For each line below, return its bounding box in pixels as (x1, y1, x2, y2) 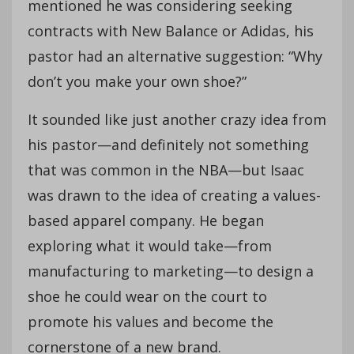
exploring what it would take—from (28, 235, 272, 255)
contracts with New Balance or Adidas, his (28, 21, 314, 40)
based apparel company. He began (28, 210, 264, 230)
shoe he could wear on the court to (28, 286, 267, 306)
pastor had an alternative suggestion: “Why (28, 46, 322, 66)
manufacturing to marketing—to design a (28, 261, 314, 281)
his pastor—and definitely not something (28, 134, 309, 154)
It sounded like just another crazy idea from (28, 109, 326, 129)
